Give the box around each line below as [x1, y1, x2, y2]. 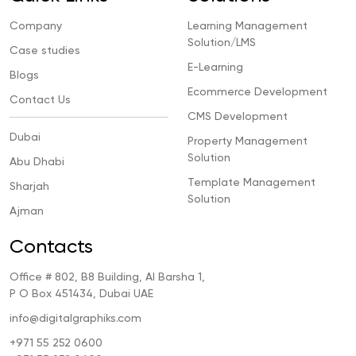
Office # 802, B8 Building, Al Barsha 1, [10, 272, 205, 284]
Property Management [188, 136, 308, 148]
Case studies [10, 45, 80, 57]
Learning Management [188, 21, 308, 33]
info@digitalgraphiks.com [10, 313, 141, 325]
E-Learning [188, 62, 243, 74]
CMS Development [188, 111, 288, 123]
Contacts [10, 238, 93, 257]
